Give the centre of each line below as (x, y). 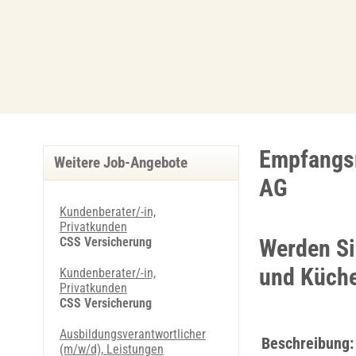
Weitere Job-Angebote (120, 163)
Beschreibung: (307, 343)
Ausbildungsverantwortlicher (132, 334)
